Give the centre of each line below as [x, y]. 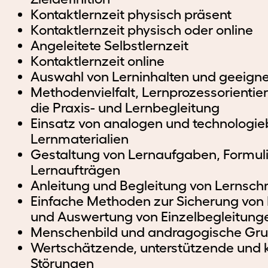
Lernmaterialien [80, 139]
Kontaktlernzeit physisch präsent [131, 14]
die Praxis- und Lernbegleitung [125, 108]
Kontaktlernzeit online [98, 61]
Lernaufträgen [76, 170]
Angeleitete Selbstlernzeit [110, 45]
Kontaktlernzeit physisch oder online [142, 30]
